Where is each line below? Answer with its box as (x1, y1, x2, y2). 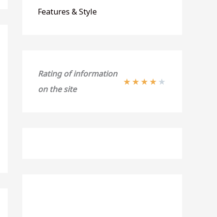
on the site (38, 84, 77, 94)
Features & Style (38, 6, 97, 17)
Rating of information (38, 68, 117, 79)
